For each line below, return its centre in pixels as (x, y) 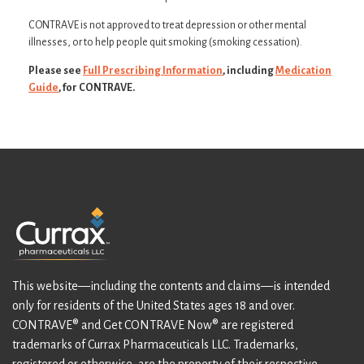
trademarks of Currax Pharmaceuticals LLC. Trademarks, (155, 344)
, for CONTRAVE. (97, 88)
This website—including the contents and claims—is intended (171, 286)
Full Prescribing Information (153, 71)
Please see (56, 71)
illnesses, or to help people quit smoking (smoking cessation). (165, 43)
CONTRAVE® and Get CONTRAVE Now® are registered (153, 325)
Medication (303, 71)
